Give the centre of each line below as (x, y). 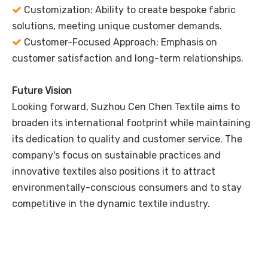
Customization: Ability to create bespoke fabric (129, 10)
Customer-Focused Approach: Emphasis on (119, 42)
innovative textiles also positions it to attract (114, 172)
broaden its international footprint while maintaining (131, 123)
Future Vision (42, 91)
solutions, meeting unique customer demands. (118, 26)
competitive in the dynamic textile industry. (112, 204)
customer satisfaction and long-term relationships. (129, 59)
